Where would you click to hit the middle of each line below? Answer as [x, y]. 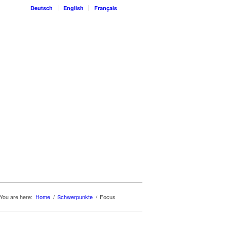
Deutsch [42, 8]
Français [106, 8]
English [73, 8]
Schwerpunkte [75, 197]
